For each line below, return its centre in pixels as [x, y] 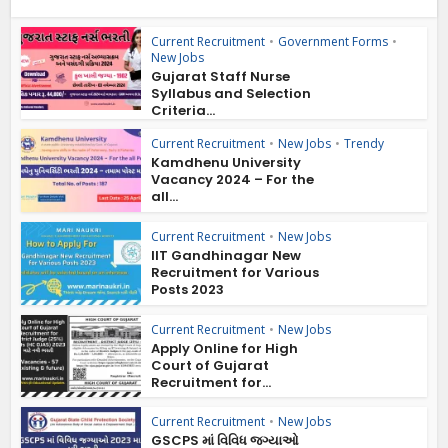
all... [165, 197]
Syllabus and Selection [231, 94]
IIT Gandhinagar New [226, 255]
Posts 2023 [188, 289]
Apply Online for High [225, 348]
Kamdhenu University [226, 163]
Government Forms [333, 42]
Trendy [364, 144]
